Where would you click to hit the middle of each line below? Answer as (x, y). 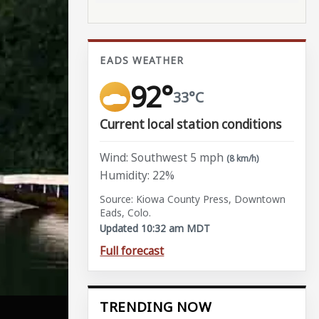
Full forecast (132, 250)
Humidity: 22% (137, 176)
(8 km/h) (243, 158)
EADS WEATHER (142, 61)
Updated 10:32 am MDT (155, 229)
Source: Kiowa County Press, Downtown (193, 199)
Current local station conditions (191, 124)
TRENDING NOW (156, 307)
